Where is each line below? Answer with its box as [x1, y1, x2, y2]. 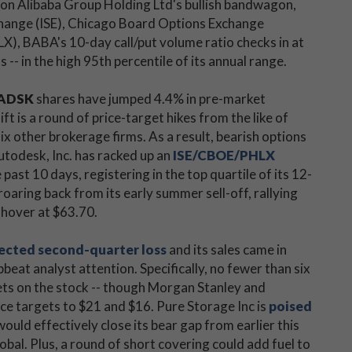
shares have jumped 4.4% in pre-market [36, 90, 266, 107]
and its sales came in [167, 241, 287, 258]
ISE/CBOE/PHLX [173, 147, 275, 163]
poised [269, 298, 312, 314]
